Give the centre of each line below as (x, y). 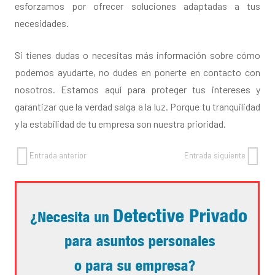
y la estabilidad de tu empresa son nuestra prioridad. (120, 124)
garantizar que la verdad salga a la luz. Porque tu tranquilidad (137, 107)
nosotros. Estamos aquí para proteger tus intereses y (137, 90)
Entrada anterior (58, 156)
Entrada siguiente (215, 156)
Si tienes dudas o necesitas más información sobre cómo (137, 55)
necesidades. (42, 23)
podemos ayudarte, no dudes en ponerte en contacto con (137, 72)
